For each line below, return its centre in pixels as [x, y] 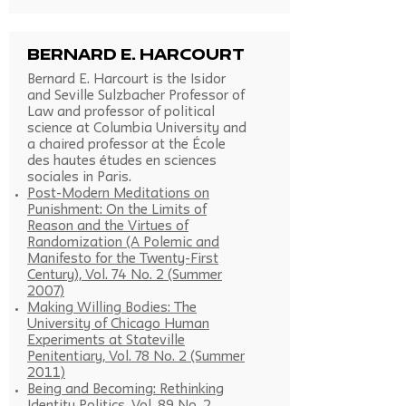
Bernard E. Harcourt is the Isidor [126, 80]
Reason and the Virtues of [108, 227]
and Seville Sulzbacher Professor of [136, 97]
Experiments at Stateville [106, 341]
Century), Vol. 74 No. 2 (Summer [125, 276]
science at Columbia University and [137, 129]
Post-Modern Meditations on [118, 194]
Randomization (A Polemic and [123, 243]
